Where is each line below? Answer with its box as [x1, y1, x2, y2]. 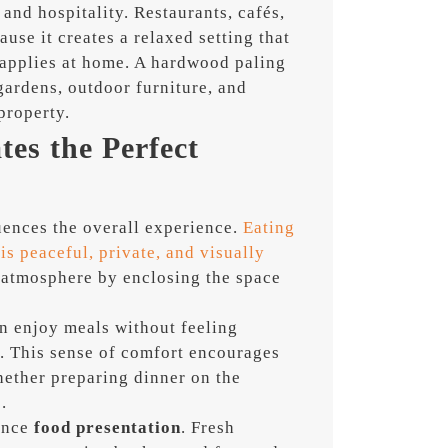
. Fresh [181, 417, 236, 437]
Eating [243, 217, 296, 237]
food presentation [29, 417, 182, 437]
